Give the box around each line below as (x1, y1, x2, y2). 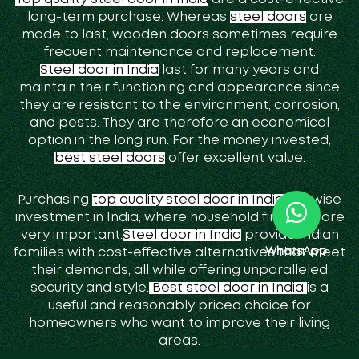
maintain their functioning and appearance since (19, 82, 340, 95)
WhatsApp (265, 247, 327, 256)
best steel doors (54, 152, 165, 165)
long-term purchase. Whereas (26, 11, 230, 24)
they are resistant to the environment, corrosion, (19, 99, 340, 112)
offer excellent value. (164, 152, 305, 165)
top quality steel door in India (92, 194, 284, 207)
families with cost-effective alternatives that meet (14, 247, 345, 260)
